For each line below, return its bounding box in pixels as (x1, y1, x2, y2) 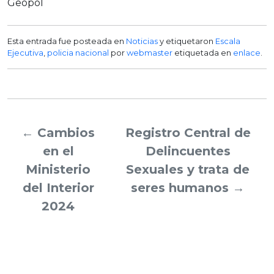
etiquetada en (172, 47, 233, 57)
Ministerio (26, 161, 91, 177)
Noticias (126, 35, 158, 46)
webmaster (127, 47, 172, 57)
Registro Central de (125, 125, 251, 140)
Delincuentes (145, 143, 231, 158)
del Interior (22, 180, 94, 195)
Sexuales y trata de (126, 161, 250, 177)
